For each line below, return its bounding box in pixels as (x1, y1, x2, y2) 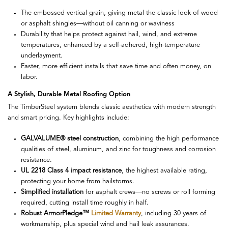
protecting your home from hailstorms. (21, 178, 134, 185)
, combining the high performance (119, 135, 219, 142)
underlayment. (21, 52, 63, 59)
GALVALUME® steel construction (21, 135, 119, 142)
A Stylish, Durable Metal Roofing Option (8, 91, 130, 98)
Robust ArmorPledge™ (21, 210, 91, 217)
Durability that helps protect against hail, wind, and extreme (21, 31, 197, 38)
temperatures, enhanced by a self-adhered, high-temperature (21, 41, 200, 48)
